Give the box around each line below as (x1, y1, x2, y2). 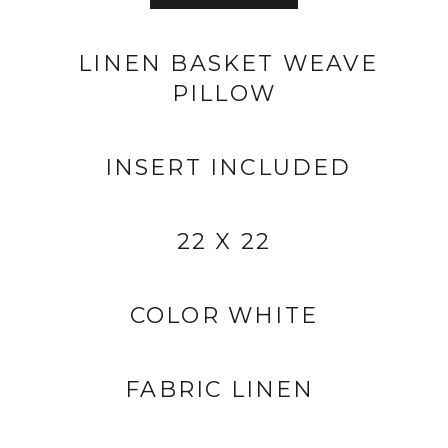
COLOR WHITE (129, 302, 319, 329)
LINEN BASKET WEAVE (70, 50, 378, 77)
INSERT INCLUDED (96, 154, 352, 181)
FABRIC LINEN (125, 376, 323, 403)
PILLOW (171, 80, 277, 107)
